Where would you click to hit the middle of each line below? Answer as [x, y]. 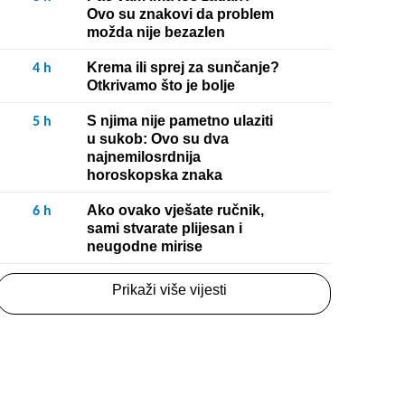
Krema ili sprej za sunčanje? [183, 67]
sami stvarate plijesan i [165, 228]
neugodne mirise [145, 246]
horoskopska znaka [155, 175]
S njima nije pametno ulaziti [180, 121]
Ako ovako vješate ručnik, [175, 210]
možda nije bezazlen [156, 32]
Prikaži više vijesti [169, 290]
